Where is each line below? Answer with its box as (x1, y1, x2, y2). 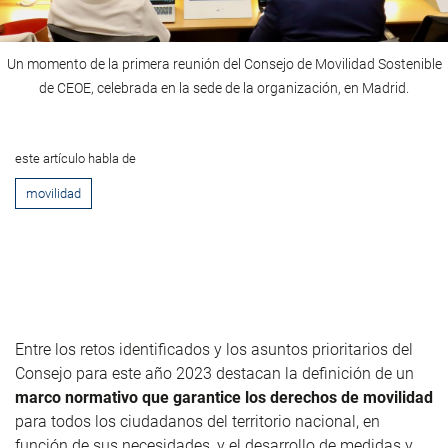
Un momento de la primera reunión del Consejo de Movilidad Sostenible (6, 55, 442, 72)
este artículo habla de (15, 150, 136, 166)
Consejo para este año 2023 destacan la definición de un (15, 363, 414, 383)
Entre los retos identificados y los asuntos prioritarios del (15, 339, 413, 359)
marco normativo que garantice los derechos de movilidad (15, 387, 433, 407)
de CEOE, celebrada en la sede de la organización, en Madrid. (39, 79, 409, 96)
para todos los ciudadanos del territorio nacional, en (15, 411, 380, 431)
